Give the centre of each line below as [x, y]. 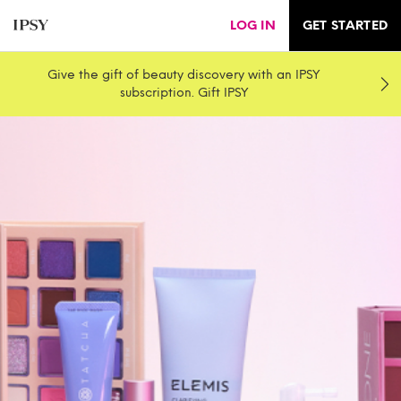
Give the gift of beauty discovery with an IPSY [184, 75]
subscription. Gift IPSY [184, 93]
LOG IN [252, 26]
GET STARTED [345, 26]
